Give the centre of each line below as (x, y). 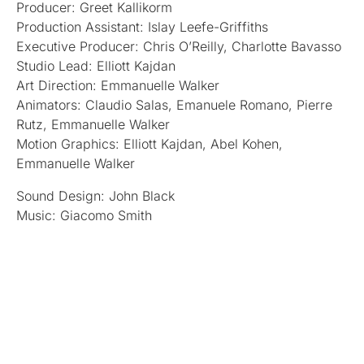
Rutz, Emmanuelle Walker (93, 124)
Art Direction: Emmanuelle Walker (118, 85)
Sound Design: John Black (95, 195)
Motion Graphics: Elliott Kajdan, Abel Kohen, (149, 143)
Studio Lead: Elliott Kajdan (96, 65)
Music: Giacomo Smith (84, 215)
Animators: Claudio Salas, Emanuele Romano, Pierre (174, 104)
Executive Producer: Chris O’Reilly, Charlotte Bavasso (179, 46)
